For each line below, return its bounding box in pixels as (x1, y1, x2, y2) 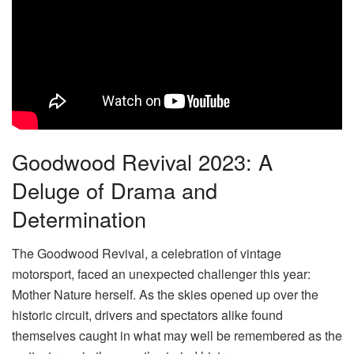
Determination (12, 202, 146, 234)
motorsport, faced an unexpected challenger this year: (12, 265, 311, 284)
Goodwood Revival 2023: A (12, 145, 273, 177)
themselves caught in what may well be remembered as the (12, 326, 342, 345)
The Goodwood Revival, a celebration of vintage (12, 244, 281, 263)
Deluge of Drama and (12, 174, 217, 205)
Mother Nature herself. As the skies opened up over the (12, 285, 318, 304)
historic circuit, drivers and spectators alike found (12, 306, 283, 325)
